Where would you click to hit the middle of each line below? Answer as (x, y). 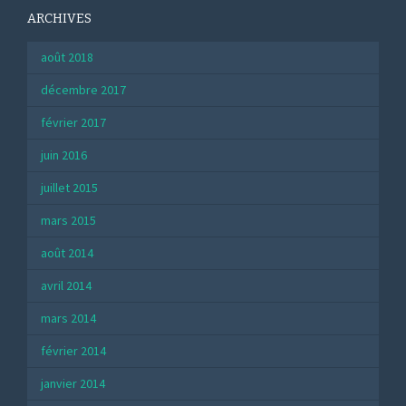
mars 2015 (68, 221)
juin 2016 (64, 155)
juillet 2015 (69, 188)
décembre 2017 (83, 90)
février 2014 (73, 351)
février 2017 (73, 123)
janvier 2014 (73, 384)
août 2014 (67, 253)
